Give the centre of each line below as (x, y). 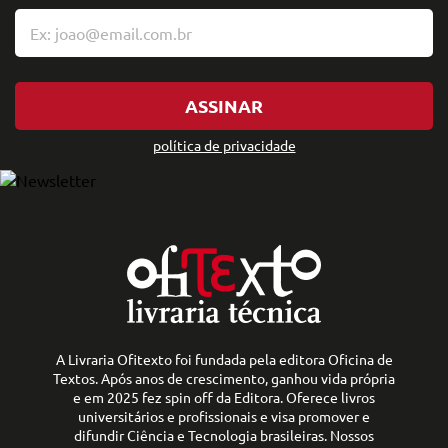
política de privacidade (224, 144)
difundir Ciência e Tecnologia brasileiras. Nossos (224, 434)
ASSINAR (224, 105)
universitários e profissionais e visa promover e (224, 415)
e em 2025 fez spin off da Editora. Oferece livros (224, 396)
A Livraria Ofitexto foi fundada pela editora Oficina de (224, 358)
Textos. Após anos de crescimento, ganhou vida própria (224, 377)
